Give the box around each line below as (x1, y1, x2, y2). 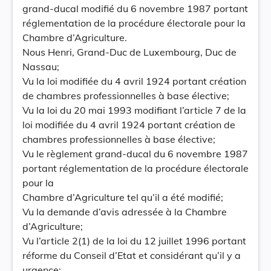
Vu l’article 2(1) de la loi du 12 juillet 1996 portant (22, 235, 246, 247)
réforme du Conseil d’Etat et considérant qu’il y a (22, 249, 241, 261)
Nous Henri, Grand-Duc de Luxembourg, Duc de (22, 46, 237, 58)
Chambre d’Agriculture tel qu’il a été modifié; (22, 191, 223, 203)
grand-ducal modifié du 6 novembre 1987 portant (22, 2, 248, 15)
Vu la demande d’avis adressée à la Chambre (22, 206, 227, 218)
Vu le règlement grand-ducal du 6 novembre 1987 (22, 148, 248, 160)
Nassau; (22, 60, 59, 73)
